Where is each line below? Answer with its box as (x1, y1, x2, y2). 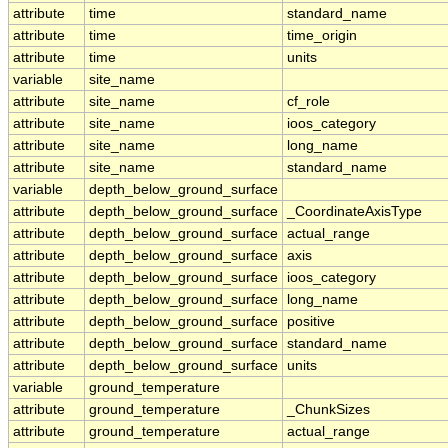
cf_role (287, 94, 330, 109)
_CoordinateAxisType (287, 204, 422, 219)
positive (287, 314, 335, 329)
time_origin (287, 28, 357, 43)
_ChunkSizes (287, 402, 370, 417)
